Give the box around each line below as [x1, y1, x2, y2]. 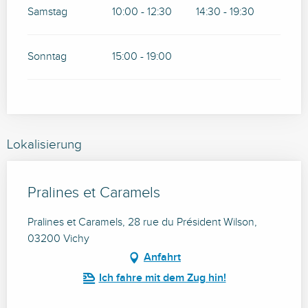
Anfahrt [144, 251, 181, 265]
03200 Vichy [27, 232, 89, 246]
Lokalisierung [7, 137, 82, 153]
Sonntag [27, 50, 67, 64]
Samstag [27, 5, 67, 19]
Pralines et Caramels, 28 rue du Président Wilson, [27, 216, 257, 230]
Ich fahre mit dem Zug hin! [98, 272, 226, 285]
